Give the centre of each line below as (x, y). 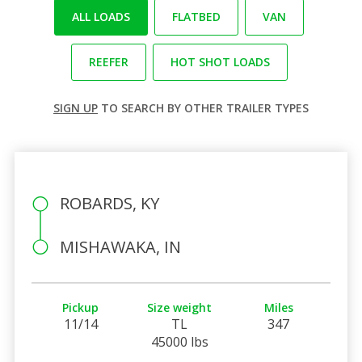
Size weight (180, 307)
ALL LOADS (101, 16)
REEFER (108, 61)
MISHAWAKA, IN (120, 246)
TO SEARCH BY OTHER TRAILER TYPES (203, 107)
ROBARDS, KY (109, 203)
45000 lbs (179, 341)
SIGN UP (76, 107)
